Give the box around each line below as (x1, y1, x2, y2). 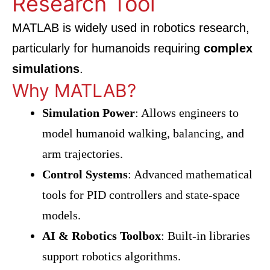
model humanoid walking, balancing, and (42, 127, 244, 140)
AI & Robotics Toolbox (42, 229, 161, 242)
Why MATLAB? (12, 80, 136, 101)
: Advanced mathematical (128, 168, 253, 181)
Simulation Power (42, 106, 135, 119)
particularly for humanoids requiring (12, 42, 204, 55)
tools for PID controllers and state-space (42, 188, 240, 201)
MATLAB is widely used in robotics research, (12, 21, 250, 34)
